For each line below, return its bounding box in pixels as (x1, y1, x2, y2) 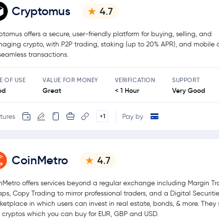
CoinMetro (12, 153, 68, 168)
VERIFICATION (115, 76, 155, 84)
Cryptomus (12, 4, 70, 19)
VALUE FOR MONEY (43, 76, 98, 84)
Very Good (172, 86, 205, 95)
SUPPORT (172, 76, 200, 84)
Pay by (122, 112, 143, 121)
